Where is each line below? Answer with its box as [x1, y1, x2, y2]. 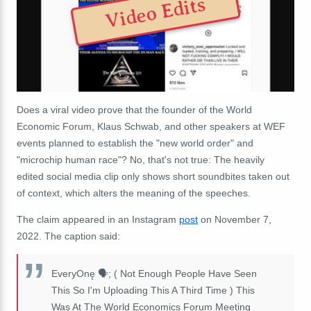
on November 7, [198, 213, 271, 225]
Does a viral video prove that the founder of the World [17, 103, 252, 115]
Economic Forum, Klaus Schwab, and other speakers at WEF [17, 120, 285, 132]
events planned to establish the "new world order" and [17, 137, 253, 149]
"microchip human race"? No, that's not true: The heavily [17, 153, 264, 165]
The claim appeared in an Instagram [17, 213, 179, 225]
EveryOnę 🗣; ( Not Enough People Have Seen [51, 267, 257, 279]
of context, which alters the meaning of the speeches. [17, 187, 251, 199]
